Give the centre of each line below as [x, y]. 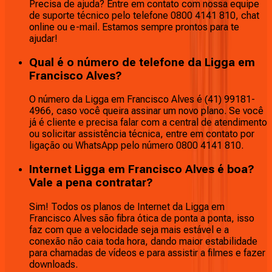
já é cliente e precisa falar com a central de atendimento [148, 123]
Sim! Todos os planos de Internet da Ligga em [127, 206]
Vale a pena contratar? [91, 183]
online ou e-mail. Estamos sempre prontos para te [134, 27]
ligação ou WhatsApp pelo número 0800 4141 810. [136, 146]
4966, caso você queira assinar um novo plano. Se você [146, 111]
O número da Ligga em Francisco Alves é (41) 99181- [142, 100]
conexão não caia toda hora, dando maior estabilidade [143, 241]
